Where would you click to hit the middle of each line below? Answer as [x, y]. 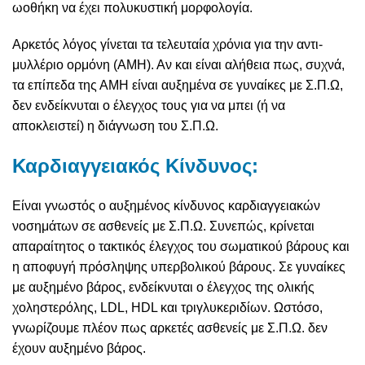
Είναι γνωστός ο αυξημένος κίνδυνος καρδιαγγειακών [166, 206]
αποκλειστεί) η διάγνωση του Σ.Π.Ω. [115, 126]
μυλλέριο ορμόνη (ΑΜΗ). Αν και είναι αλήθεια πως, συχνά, [178, 65]
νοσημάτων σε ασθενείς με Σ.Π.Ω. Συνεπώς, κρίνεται [163, 226]
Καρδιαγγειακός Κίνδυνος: [135, 166]
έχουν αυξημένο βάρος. [79, 349]
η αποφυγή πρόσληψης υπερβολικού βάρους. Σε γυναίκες [179, 267]
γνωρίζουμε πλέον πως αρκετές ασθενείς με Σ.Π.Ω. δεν [170, 328]
